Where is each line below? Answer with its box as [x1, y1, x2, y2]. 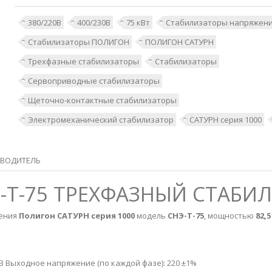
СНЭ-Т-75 [168, 210, 204, 221]
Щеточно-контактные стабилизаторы [27, 95, 177, 106]
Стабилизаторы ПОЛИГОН [27, 36, 129, 47]
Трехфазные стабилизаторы [27, 56, 139, 67]
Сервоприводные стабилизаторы [27, 75, 160, 86]
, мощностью [204, 210, 254, 221]
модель [135, 210, 168, 221]
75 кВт [126, 17, 150, 28]
